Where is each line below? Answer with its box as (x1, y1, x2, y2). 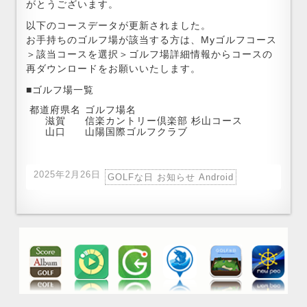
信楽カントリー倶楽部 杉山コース (84, 114, 243, 126)
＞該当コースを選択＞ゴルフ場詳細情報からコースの (25, 49, 273, 60)
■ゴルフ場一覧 (25, 84, 94, 95)
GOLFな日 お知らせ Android (108, 172, 234, 183)
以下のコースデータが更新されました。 (25, 20, 211, 31)
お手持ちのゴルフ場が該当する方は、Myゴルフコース (25, 34, 277, 45)
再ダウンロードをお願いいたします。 (25, 63, 201, 74)
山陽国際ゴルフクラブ (84, 125, 188, 137)
